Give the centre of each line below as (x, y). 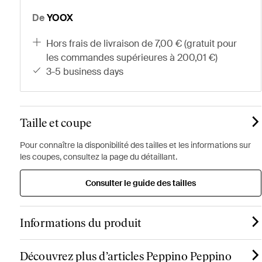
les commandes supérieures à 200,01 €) (132, 58)
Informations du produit (80, 223)
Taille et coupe (56, 123)
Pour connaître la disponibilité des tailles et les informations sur (135, 145)
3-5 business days (88, 72)
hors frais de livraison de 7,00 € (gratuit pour (50, 44)
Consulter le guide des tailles (140, 183)
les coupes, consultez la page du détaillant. (98, 157)
